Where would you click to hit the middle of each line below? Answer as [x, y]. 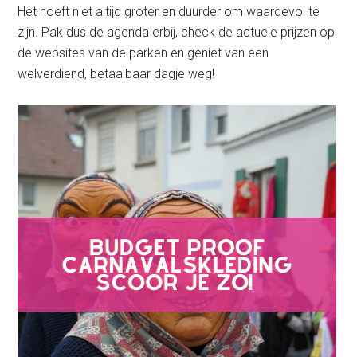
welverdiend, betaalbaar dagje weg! [118, 74]
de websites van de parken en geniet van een [143, 53]
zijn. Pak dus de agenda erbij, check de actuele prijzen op [177, 33]
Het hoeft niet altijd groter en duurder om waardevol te [169, 12]
